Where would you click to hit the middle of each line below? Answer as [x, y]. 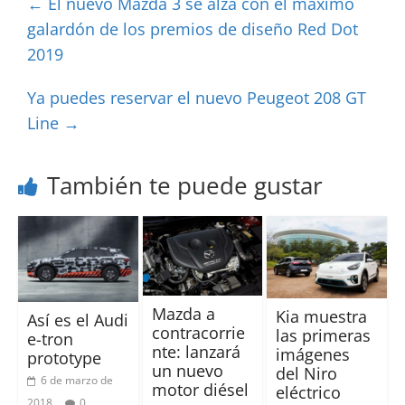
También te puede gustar [184, 185]
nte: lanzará [196, 352]
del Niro [307, 374]
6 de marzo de [76, 380]
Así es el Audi [77, 320]
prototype [64, 358]
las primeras [324, 336]
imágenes [313, 355]
